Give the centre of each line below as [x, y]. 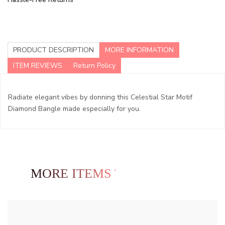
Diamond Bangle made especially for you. [74, 109]
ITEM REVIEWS [38, 66]
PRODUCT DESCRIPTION [53, 50]
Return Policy [94, 66]
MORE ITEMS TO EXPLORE [113, 174]
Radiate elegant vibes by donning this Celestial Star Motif [100, 97]
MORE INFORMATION [139, 50]
